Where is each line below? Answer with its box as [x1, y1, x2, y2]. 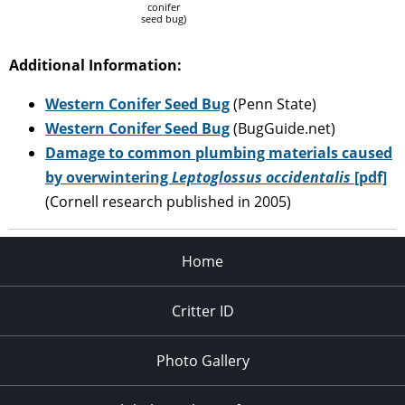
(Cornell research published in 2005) [45, 192, 291, 212]
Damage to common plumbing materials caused [45, 143, 392, 164]
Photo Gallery [155, 351, 250, 372]
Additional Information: [9, 55, 182, 76]
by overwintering [45, 167, 172, 188]
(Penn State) [233, 94, 316, 115]
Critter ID [171, 301, 234, 322]
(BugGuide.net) [230, 118, 335, 139]
